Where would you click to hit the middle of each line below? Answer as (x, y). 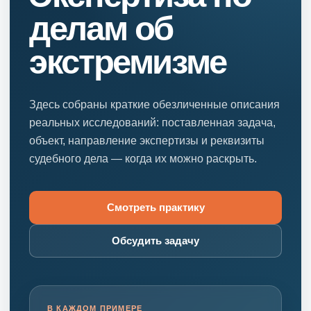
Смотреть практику (155, 207)
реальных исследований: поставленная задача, (152, 122)
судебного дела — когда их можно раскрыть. (143, 158)
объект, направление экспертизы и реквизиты (147, 140)
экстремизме (128, 61)
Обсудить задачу (155, 241)
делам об (101, 28)
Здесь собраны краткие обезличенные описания (154, 104)
